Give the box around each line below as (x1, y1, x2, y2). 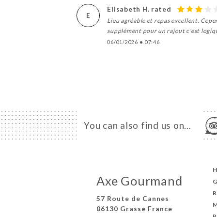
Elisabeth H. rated (107, 4, 171, 13)
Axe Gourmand (96, 173, 183, 188)
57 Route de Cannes (96, 194, 170, 203)
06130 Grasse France (96, 204, 173, 213)
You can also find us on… (84, 120, 191, 131)
